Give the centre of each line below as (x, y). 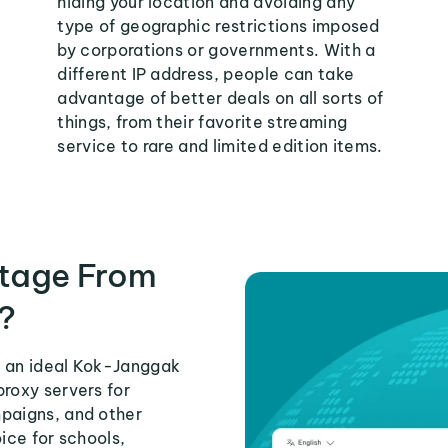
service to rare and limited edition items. (220, 146)
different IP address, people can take (206, 74)
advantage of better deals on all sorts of (220, 98)
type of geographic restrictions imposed (218, 26)
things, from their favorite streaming (202, 122)
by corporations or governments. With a (216, 50)
